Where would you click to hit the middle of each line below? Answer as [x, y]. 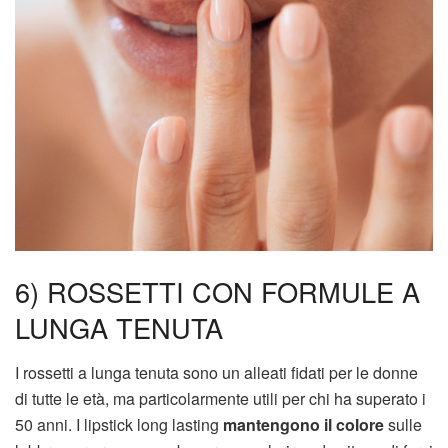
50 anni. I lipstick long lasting [119, 424]
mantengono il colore [303, 424]
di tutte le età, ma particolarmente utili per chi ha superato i [220, 398]
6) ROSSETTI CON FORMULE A [217, 292]
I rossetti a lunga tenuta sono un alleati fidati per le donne [216, 372]
